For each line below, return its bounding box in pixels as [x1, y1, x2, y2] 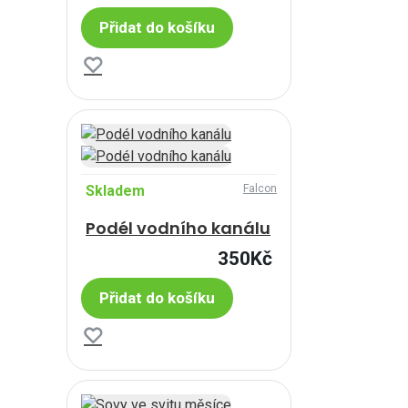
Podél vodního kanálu [86, 216, 270, 240]
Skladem [86, 181, 145, 199]
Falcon [242, 181, 277, 195]
